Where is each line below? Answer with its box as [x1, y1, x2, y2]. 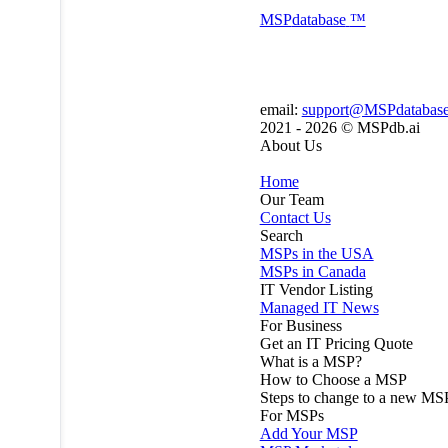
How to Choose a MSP [259, 371, 407, 389]
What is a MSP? [259, 353, 362, 371]
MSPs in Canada [259, 263, 366, 281]
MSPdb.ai [356, 119, 420, 137]
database [291, 11, 346, 29]
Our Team [259, 191, 324, 209]
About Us [259, 137, 322, 155]
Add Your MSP [259, 425, 358, 443]
